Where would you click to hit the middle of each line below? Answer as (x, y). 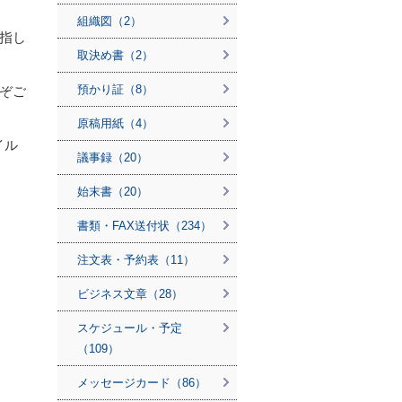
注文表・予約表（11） (136, 260)
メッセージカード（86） (142, 383)
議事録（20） (113, 157)
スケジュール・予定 (130, 328)
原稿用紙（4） (115, 123)
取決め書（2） (115, 55)
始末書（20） (113, 192)
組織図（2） (109, 21)
